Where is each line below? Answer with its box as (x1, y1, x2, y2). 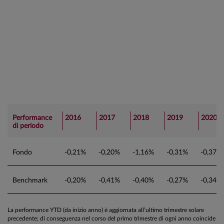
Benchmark (12, 177, 47, 184)
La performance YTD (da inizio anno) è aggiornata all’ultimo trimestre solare (7, 207, 204, 213)
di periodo (12, 122, 43, 129)
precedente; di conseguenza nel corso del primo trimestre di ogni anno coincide (7, 215, 215, 221)
